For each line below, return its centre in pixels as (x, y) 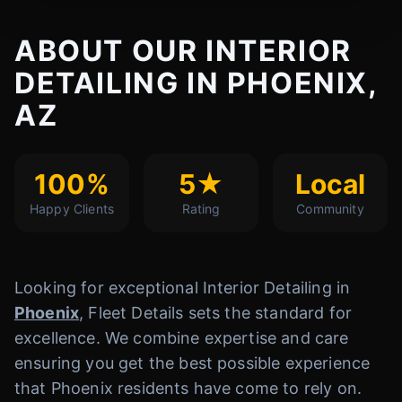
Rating (201, 209)
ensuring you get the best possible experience (192, 363)
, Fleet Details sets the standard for (216, 313)
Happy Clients (72, 209)
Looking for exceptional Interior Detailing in (183, 288)
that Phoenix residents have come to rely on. (188, 388)
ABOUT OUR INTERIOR (183, 51)
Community (330, 209)
